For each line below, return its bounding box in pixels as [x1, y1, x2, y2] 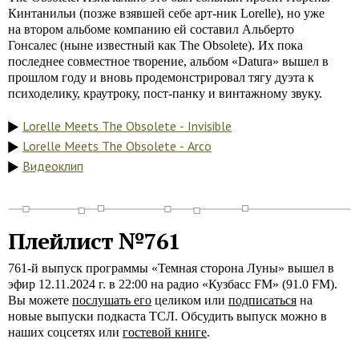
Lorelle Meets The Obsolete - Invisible [22, 118, 232, 134]
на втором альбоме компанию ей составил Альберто [8, 22, 294, 36]
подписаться [228, 293, 296, 307]
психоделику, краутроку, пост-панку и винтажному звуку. [8, 87, 322, 100]
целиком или [151, 293, 228, 307]
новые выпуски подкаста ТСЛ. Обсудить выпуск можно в [8, 309, 327, 323]
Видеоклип [22, 158, 83, 174]
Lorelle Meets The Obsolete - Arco [22, 138, 212, 154]
